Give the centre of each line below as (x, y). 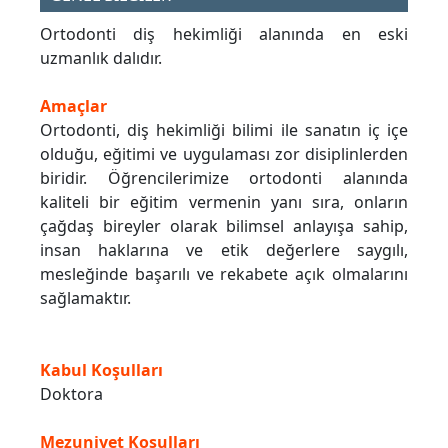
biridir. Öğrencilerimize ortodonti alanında (224, 178)
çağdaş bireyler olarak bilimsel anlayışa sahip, (224, 226)
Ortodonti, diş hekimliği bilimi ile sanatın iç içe (224, 130)
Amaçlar (73, 106)
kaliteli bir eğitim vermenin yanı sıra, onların (224, 202)
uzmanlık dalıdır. (101, 58)
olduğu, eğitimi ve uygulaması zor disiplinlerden (224, 154)
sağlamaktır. (85, 298)
